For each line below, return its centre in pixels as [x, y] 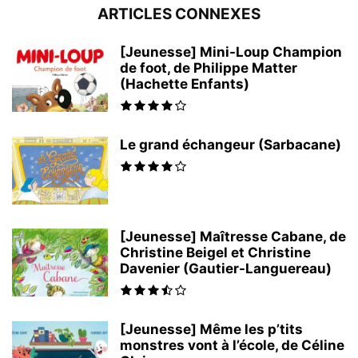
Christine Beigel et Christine [215, 253]
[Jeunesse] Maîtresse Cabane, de [233, 237]
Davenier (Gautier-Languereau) [226, 268]
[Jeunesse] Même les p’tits [211, 329]
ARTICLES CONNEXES [179, 14]
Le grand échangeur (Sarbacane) [231, 145]
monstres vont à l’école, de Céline [232, 345]
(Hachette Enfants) [185, 84]
